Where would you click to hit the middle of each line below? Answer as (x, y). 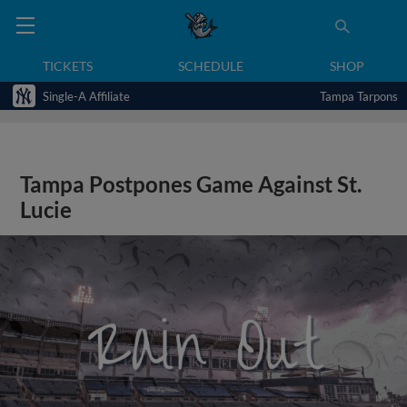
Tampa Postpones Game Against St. (191, 184)
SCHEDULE (211, 66)
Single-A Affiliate (86, 96)
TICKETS (68, 66)
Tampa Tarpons (359, 96)
